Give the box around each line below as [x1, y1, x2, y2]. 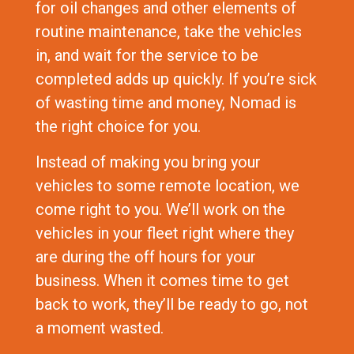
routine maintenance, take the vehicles [35, 22, 302, 42]
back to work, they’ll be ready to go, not [35, 294, 308, 314]
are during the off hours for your [35, 247, 256, 266]
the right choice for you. [35, 117, 201, 137]
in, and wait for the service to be [35, 46, 258, 66]
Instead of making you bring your [35, 152, 261, 171]
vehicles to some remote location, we [35, 175, 299, 195]
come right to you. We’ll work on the [35, 199, 285, 219]
